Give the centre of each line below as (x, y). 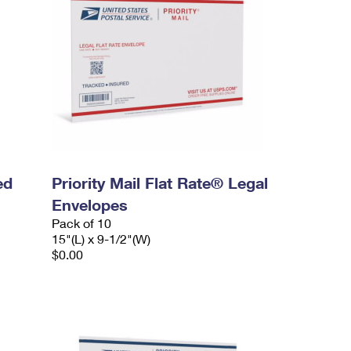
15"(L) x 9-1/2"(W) (101, 239)
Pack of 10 (82, 223)
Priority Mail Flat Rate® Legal (160, 183)
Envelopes (90, 204)
